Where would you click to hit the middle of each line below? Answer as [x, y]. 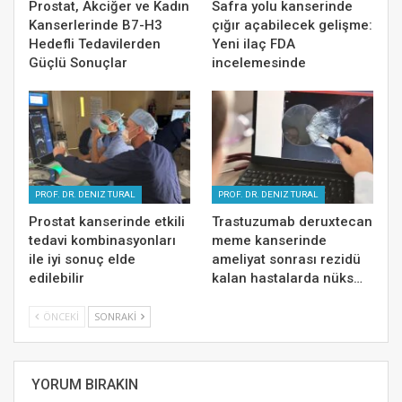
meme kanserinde [269, 240]
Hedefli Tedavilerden [95, 44]
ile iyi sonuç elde [82, 259]
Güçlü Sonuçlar [78, 62]
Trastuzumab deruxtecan [292, 221]
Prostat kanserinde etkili [107, 221]
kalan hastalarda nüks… [287, 278]
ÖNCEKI [60, 316]
